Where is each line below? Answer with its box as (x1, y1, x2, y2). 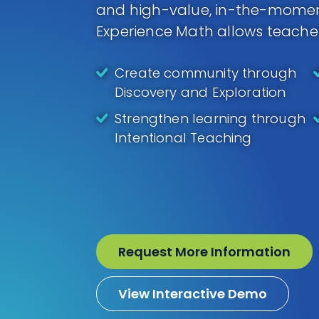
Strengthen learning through (115, 110, 305, 127)
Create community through (115, 64, 297, 82)
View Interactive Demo (118, 285, 267, 303)
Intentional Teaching (115, 129, 252, 147)
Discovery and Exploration (115, 83, 286, 101)
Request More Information (118, 243, 291, 261)
